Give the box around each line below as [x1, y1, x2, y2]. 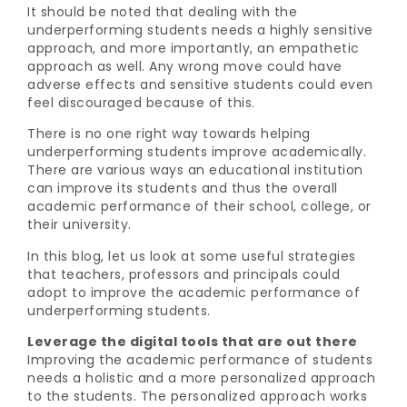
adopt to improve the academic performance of [27, 283, 360, 302]
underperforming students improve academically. [27, 143, 366, 162]
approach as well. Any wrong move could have [27, 56, 342, 75]
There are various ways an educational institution [27, 161, 363, 180]
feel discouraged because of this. [27, 93, 255, 112]
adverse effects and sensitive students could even [27, 74, 373, 94]
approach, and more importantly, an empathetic [27, 38, 360, 57]
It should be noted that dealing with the [27, 2, 297, 21]
